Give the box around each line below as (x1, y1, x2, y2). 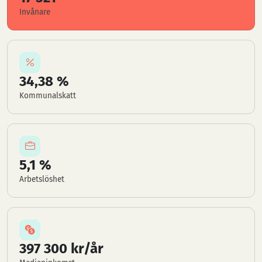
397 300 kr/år (19, 240, 104, 257)
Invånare (19, 7, 50, 17)
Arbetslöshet (19, 174, 64, 184)
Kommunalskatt (19, 91, 76, 101)
